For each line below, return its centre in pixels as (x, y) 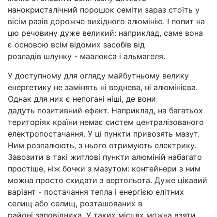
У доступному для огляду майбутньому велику (98, 76)
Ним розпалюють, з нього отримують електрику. (102, 145)
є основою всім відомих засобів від (76, 45)
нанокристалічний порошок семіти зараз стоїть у (104, 10)
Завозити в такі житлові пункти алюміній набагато (105, 157)
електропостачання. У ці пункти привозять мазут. (104, 134)
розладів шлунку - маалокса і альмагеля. (86, 56)
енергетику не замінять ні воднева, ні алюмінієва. (103, 87)
